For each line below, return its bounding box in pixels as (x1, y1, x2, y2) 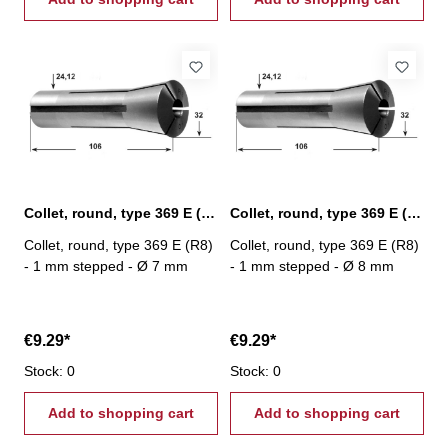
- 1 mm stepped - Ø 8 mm (230, 257, 394, 274)
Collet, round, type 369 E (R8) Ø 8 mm (407, 204, 421, 221)
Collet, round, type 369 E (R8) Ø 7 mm (201, 204, 215, 221)
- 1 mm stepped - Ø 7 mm (24, 257, 188, 274)
